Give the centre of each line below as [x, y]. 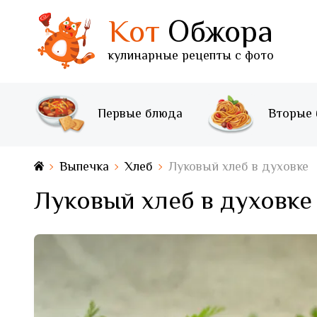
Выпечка [84, 167]
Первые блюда [140, 114]
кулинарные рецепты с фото [191, 57]
